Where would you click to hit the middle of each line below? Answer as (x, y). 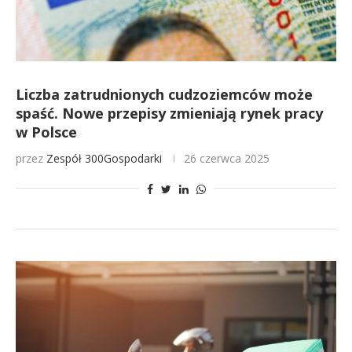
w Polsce (46, 132)
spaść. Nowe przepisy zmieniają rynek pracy (169, 113)
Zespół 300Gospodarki (104, 158)
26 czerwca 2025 (227, 158)
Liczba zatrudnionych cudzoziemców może (164, 94)
